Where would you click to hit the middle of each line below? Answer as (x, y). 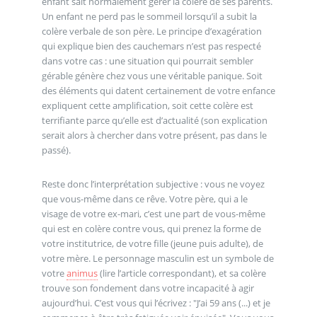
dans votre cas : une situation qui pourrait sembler (147, 60)
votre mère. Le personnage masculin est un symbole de (157, 258)
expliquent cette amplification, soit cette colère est (147, 105)
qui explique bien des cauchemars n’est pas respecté (151, 46)
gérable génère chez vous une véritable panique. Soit (152, 75)
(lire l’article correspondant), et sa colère (181, 273)
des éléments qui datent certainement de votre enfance (158, 90)
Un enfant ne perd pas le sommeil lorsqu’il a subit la (149, 16)
